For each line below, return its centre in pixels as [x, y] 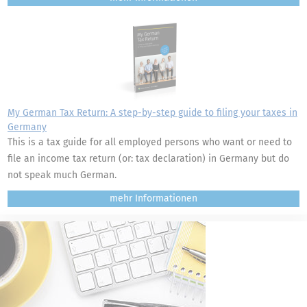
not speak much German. [62, 175]
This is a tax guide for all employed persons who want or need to [150, 142]
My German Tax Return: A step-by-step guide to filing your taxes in [152, 113]
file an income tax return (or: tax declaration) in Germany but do [148, 159]
